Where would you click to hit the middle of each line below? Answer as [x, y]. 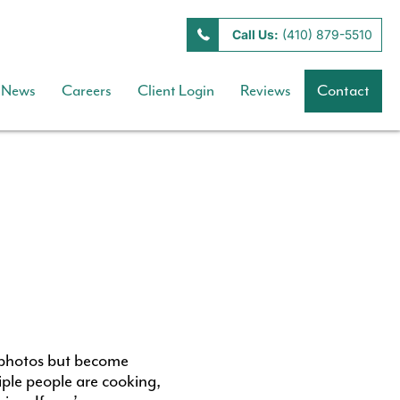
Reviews [266, 91]
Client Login [176, 91]
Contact [344, 91]
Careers [87, 91]
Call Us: [256, 34]
